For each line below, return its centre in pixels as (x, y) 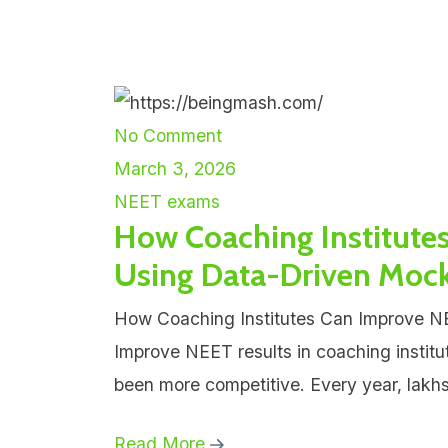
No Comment (168, 135)
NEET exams (167, 201)
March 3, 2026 (175, 168)
